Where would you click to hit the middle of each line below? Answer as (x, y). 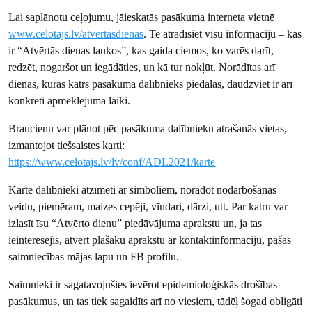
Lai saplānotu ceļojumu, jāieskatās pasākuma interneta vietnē (142, 17)
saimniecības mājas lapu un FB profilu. (94, 256)
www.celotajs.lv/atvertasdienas (76, 33)
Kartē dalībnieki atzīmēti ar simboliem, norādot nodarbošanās (143, 189)
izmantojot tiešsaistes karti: (67, 145)
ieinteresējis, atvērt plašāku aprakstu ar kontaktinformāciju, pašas (150, 240)
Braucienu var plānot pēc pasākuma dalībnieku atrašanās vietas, (148, 128)
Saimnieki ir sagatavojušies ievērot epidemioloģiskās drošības (143, 284)
